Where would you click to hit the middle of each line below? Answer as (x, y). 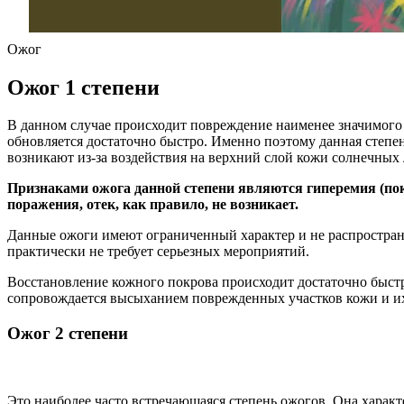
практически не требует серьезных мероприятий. (158, 252)
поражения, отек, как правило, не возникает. (153, 205)
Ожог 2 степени (68, 334)
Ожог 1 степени (83, 87)
